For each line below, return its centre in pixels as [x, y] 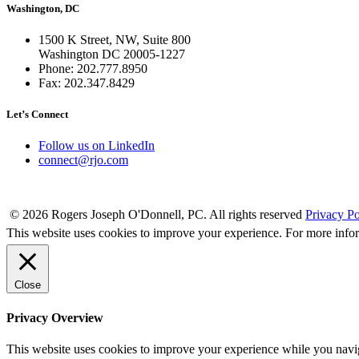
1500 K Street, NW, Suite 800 [115, 40]
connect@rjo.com [83, 160]
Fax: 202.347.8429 [87, 83]
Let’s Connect [37, 115]
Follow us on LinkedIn [97, 146]
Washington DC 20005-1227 [112, 54]
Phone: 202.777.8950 [93, 69]
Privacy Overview [55, 317]
